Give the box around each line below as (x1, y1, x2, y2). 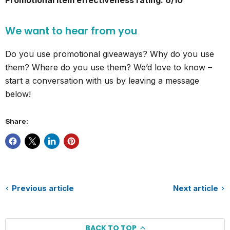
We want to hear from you (5, 24, 137, 39)
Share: (5, 117, 28, 126)
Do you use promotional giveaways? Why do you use (5, 49, 214, 60)
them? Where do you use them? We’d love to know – (5, 62, 212, 73)
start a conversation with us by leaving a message (5, 75, 199, 86)
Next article (173, 183, 218, 194)
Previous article (12, 183, 74, 194)
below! (5, 89, 31, 100)
